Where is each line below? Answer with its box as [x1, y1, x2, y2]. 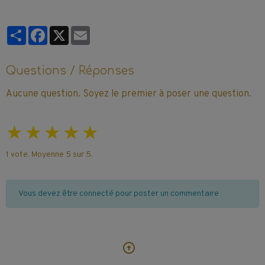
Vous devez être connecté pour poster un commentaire [18, 188, 219, 199]
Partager [26, 25, 60, 35]
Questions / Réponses [6, 64, 134, 77]
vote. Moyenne [9, 149, 66, 160]
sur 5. [71, 149, 93, 160]
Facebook [47, 25, 83, 35]
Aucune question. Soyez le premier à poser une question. [6, 88, 251, 100]
